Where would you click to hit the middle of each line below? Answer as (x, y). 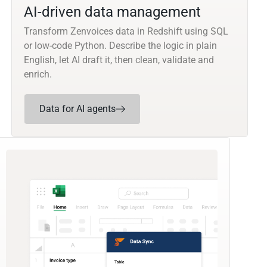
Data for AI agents (78, 109)
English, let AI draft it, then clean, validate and (119, 60)
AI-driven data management (113, 12)
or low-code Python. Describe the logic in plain (121, 46)
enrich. (38, 74)
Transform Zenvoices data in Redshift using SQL (126, 32)
